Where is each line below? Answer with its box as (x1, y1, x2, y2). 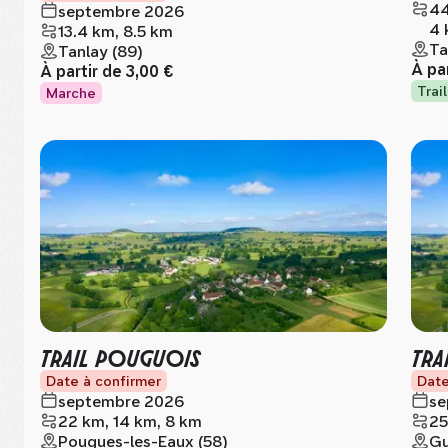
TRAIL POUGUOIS (40, 341, 200, 372)
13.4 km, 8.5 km (58, 22, 173, 41)
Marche (46, 85, 96, 101)
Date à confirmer (46, 373, 161, 389)
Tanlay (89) (58, 42, 143, 61)
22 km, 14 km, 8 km (58, 412, 202, 431)
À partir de (40, 62, 126, 81)
